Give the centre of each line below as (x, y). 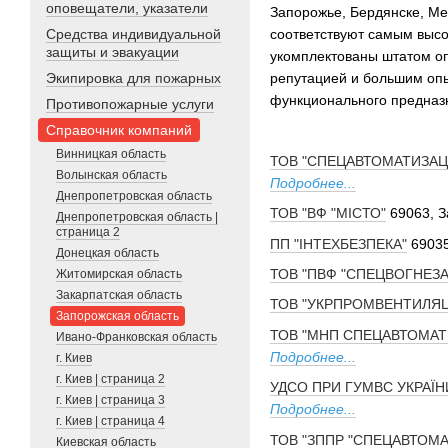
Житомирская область (119, 274)
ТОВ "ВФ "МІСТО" (328, 213)
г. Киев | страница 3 (110, 400)
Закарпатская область (119, 295)
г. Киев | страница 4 (110, 421)
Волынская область (111, 175)
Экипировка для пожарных (133, 78)
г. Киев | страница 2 (110, 379)
